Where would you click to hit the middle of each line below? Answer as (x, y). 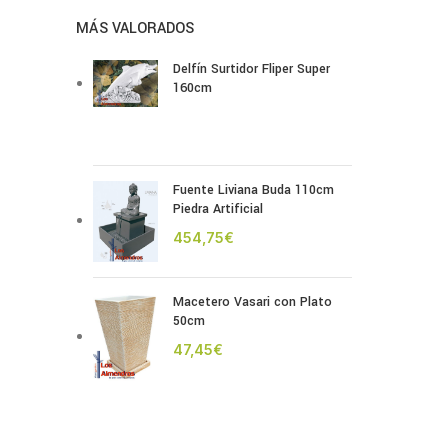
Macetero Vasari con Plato (252, 301)
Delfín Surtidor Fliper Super (251, 69)
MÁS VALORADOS (135, 28)
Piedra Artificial (218, 209)
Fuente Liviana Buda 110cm (253, 190)
